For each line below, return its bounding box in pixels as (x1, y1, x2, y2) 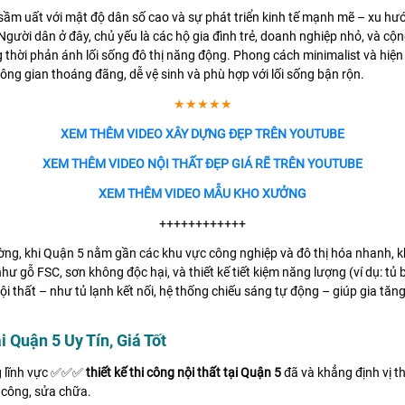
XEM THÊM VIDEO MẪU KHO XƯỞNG (99, 186, 306, 202)
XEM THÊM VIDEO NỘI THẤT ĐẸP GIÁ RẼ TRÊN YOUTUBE (42, 156, 363, 172)
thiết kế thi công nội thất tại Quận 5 (86, 365, 281, 381)
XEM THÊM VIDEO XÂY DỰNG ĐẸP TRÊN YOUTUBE (61, 127, 344, 142)
